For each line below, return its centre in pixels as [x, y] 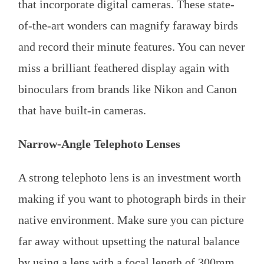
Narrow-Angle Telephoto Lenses [99, 144]
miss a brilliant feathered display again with [124, 68]
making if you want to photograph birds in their [132, 199]
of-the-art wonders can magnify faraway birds [128, 26]
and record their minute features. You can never [132, 47]
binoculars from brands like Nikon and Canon [128, 89]
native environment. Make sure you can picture [131, 220]
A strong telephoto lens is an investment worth [130, 178]
